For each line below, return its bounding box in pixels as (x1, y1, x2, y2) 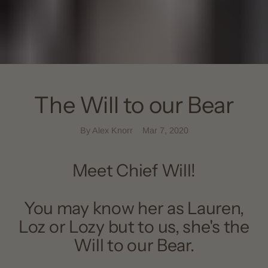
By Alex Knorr (80, 125, 133, 135)
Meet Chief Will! (72, 159, 196, 181)
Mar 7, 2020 (142, 125, 188, 135)
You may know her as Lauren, (23, 197, 245, 218)
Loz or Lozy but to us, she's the (19, 215, 249, 237)
